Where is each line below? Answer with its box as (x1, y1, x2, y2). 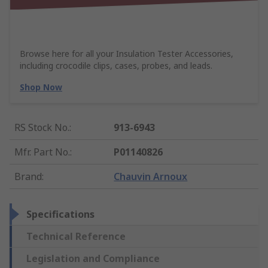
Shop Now (20, 81, 62, 93)
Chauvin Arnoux (114, 170, 188, 184)
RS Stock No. (14, 121, 69, 135)
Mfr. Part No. (14, 145, 70, 159)
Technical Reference (26, 230, 126, 243)
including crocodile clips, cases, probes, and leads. (20, 60, 212, 72)
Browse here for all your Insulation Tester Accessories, (20, 48, 233, 60)
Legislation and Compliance (26, 252, 160, 266)
